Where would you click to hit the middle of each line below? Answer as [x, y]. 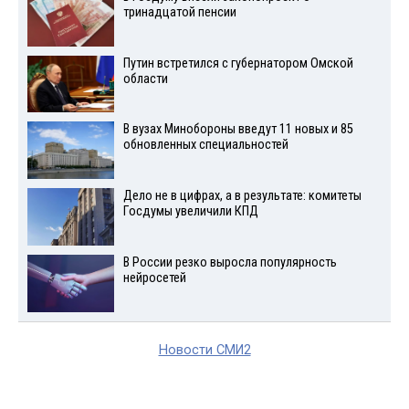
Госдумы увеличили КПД [190, 212]
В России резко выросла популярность [230, 262]
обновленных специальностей [205, 145]
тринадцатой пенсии [179, 12]
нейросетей [154, 278]
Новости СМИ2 [204, 350]
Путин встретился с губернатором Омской [238, 63]
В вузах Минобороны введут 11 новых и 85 [238, 130]
